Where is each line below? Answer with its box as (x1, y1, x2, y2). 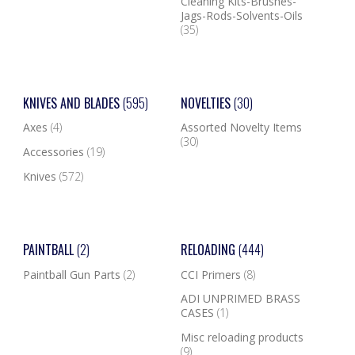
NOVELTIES (180, 93, 234, 113)
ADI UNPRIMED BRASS (180, 291, 300, 307)
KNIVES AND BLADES (22, 93, 123, 113)
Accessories (22, 144, 87, 160)
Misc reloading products (180, 330, 303, 345)
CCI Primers (180, 266, 244, 282)
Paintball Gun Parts (22, 266, 124, 282)
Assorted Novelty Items (180, 120, 302, 136)
